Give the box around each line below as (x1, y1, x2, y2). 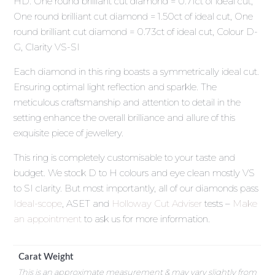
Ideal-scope (14, 198, 63, 210)
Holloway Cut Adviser (112, 198, 203, 210)
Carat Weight (18, 252, 73, 261)
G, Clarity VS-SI (14, 41, 80, 53)
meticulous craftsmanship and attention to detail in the (14, 96, 241, 109)
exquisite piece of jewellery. (14, 127, 124, 139)
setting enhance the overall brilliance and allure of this (14, 112, 236, 124)
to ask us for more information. (82, 213, 211, 225)
